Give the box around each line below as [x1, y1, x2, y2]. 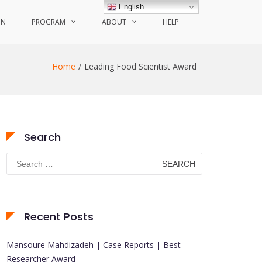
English [116, 2, 144, 11]
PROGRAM [32, 17, 65, 27]
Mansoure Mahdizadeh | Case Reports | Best [6, 239, 181, 250]
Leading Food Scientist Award [84, 61, 196, 72]
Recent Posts [24, 209, 94, 224]
